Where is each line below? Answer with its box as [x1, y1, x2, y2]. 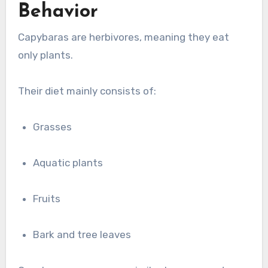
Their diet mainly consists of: [17, 85, 156, 98]
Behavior [17, 2, 98, 22]
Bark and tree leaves [39, 229, 132, 241]
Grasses [40, 121, 72, 133]
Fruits [38, 193, 61, 205]
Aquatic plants [39, 157, 103, 169]
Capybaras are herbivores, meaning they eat [17, 31, 229, 44]
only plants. [17, 49, 73, 62]
